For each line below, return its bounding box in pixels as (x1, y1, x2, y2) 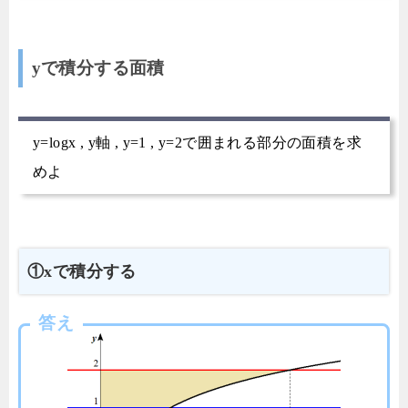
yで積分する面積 (31, 57, 165, 77)
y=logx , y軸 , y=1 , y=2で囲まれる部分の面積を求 (33, 134, 362, 150)
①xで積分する (27, 261, 137, 280)
